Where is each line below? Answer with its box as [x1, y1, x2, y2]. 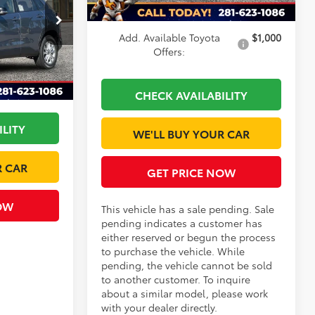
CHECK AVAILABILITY [135, 86, 247, 103]
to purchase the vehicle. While [101, 244, 245, 259]
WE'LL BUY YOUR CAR [133, 125, 250, 142]
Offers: [153, 44, 185, 59]
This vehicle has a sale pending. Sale [101, 202, 275, 217]
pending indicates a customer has [101, 216, 263, 231]
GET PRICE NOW [147, 164, 236, 181]
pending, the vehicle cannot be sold [101, 258, 273, 273]
